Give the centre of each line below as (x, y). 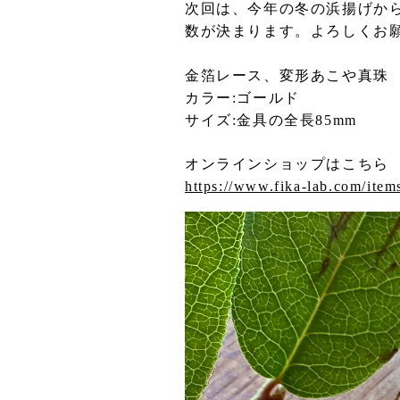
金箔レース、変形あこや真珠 (287, 75)
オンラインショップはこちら (287, 164)
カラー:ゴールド (242, 98)
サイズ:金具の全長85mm (271, 120)
